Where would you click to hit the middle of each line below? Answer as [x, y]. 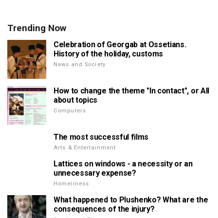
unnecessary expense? [95, 173]
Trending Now [37, 28]
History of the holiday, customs [109, 54]
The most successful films [101, 137]
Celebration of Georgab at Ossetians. [120, 44]
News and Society [80, 64]
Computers [70, 110]
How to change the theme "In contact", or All [131, 91]
